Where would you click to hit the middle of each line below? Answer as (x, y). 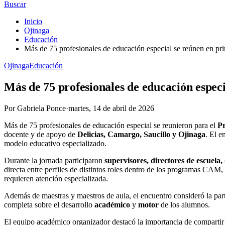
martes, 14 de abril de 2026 (111, 108)
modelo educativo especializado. (55, 143)
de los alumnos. (184, 204)
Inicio (33, 21)
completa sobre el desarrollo (49, 204)
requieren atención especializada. (56, 178)
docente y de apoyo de (41, 134)
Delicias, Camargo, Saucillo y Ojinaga (141, 134)
